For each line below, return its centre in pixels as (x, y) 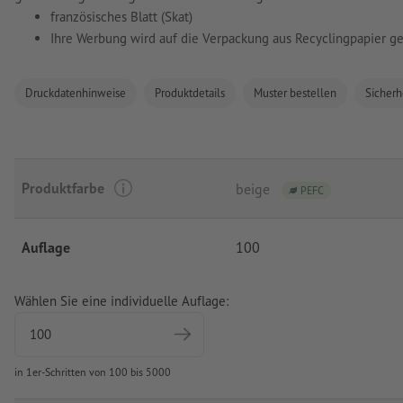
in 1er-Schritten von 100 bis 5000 (93, 372)
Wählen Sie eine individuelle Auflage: (121, 301)
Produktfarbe (63, 188)
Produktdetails (190, 93)
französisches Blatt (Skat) (121, 17)
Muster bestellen (295, 93)
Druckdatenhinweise (76, 93)
